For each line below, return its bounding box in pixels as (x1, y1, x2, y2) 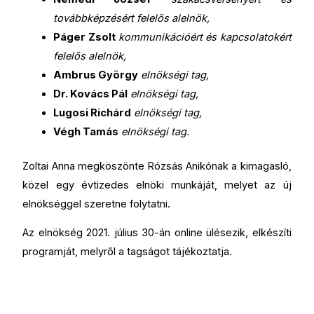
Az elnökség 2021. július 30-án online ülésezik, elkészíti (22, 226, 292, 240)
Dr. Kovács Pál (53, 87, 128, 100)
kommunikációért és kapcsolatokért (118, 30, 292, 43)
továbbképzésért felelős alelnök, (53, 11, 210, 25)
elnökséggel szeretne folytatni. (22, 197, 171, 210)
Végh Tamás (53, 125, 119, 138)
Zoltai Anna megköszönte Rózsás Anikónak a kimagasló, (22, 159, 292, 172)
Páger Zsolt (53, 30, 116, 43)
